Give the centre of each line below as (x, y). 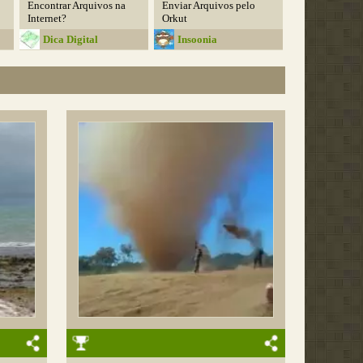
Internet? (47, 18)
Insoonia (197, 39)
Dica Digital (70, 39)
